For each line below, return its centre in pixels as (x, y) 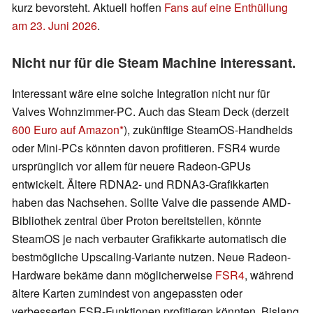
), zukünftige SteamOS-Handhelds (208, 130)
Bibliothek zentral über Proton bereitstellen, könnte (137, 221)
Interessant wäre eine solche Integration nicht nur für (141, 94)
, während (269, 275)
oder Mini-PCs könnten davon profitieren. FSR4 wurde (146, 148)
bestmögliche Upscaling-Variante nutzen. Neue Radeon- (151, 257)
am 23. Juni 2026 (54, 26)
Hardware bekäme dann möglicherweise (114, 275)
